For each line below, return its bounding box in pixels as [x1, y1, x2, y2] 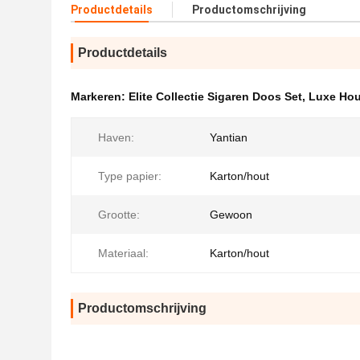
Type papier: [98, 170, 162, 182]
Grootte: [98, 208, 140, 221]
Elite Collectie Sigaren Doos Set [129, 90, 302, 103]
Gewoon [210, 208, 252, 221]
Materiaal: [98, 247, 149, 260]
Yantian [210, 131, 247, 144]
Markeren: [71, 90, 129, 103]
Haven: [98, 131, 134, 144]
